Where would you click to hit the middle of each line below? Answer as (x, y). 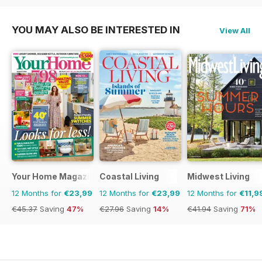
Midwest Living (218, 177)
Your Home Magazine (56, 177)
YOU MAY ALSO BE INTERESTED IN (96, 30)
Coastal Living (129, 177)
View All (235, 31)
